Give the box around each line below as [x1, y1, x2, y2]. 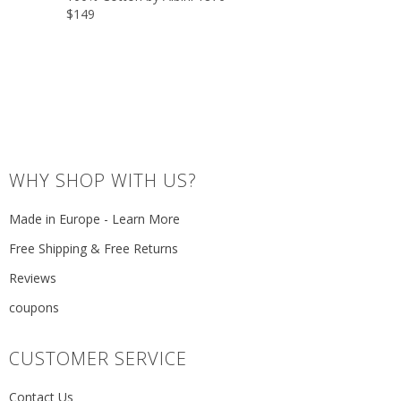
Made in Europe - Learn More [9, 209, 180, 227]
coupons [9, 298, 59, 316]
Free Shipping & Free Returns [9, 239, 178, 257]
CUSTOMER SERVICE [9, 346, 187, 371]
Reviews [9, 269, 56, 286]
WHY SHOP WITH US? [9, 167, 197, 192]
